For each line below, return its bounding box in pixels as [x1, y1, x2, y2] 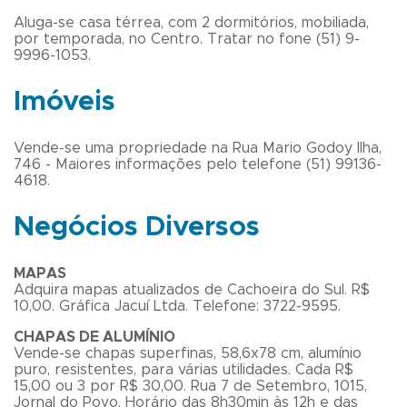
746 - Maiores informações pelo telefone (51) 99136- [14, 157, 382, 173]
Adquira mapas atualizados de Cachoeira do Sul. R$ [14, 282, 370, 297]
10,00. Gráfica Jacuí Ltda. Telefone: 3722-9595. [14, 298, 341, 313]
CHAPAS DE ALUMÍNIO [14, 329, 175, 344]
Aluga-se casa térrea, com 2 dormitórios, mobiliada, [14, 15, 369, 31]
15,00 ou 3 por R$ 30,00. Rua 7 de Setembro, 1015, [14, 378, 367, 393]
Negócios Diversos [14, 213, 260, 242]
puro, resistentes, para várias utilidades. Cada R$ [14, 362, 353, 377]
